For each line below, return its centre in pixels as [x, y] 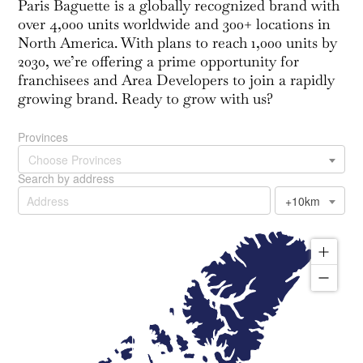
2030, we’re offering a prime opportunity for [159, 62]
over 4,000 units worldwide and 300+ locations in [175, 24]
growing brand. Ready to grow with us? [146, 99]
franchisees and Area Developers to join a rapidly [177, 80]
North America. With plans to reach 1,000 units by [178, 43]
